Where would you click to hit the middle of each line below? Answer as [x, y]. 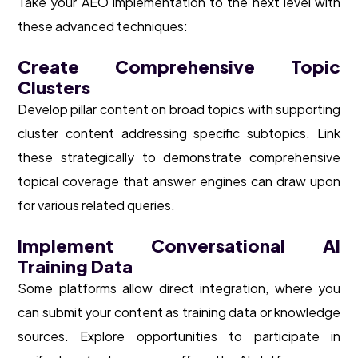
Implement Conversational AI [179, 246]
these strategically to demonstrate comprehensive [179, 157]
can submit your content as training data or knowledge [179, 312]
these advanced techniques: [103, 26]
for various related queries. [96, 205]
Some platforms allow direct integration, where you [179, 288]
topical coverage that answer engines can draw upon [179, 181]
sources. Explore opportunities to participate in [179, 336]
